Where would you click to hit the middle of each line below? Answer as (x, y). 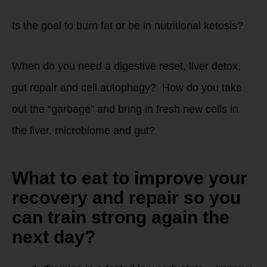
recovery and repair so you (126, 197)
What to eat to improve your (130, 178)
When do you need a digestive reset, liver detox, (126, 66)
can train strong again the (121, 217)
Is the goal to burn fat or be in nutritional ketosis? (128, 26)
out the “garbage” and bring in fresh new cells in (125, 109)
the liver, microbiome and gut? (83, 130)
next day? (54, 237)
